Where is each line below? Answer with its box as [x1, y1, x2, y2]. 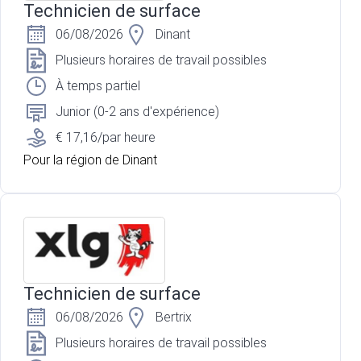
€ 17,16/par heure [56, 130, 156, 146]
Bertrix [156, 309, 192, 326]
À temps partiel [56, 78, 140, 94]
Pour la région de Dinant [23, 152, 157, 168]
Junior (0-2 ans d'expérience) [56, 104, 219, 120]
